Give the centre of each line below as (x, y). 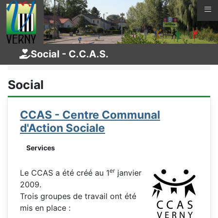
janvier (128, 173)
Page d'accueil (98, 49)
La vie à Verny (162, 49)
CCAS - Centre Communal (90, 115)
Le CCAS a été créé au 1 (65, 173)
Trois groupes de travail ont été (78, 196)
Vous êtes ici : (44, 49)
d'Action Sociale (63, 128)
